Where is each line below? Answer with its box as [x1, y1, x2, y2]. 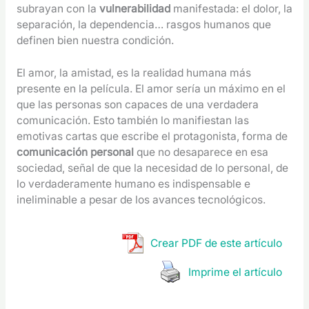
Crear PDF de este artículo [150, 236, 283, 250]
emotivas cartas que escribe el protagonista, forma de [16, 130, 288, 143]
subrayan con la [16, 1, 99, 15]
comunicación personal [16, 146, 134, 159]
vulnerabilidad [99, 1, 173, 15]
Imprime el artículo [188, 265, 283, 279]
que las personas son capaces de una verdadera [16, 98, 259, 112]
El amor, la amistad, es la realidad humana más [16, 66, 251, 80]
